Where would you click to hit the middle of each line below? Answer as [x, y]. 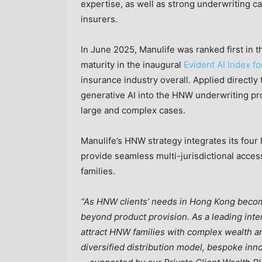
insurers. [99, 19]
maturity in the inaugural [132, 64]
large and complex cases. [133, 110]
